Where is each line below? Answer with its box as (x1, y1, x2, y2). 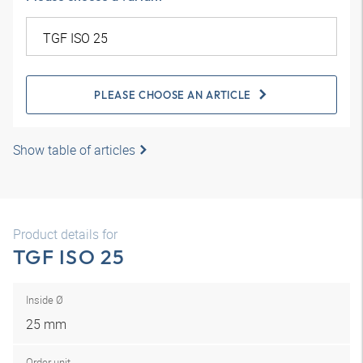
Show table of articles (13, 141, 135, 159)
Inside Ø (26, 293, 63, 307)
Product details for (13, 225, 117, 243)
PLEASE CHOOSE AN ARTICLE (94, 88, 251, 101)
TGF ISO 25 (13, 244, 126, 270)
